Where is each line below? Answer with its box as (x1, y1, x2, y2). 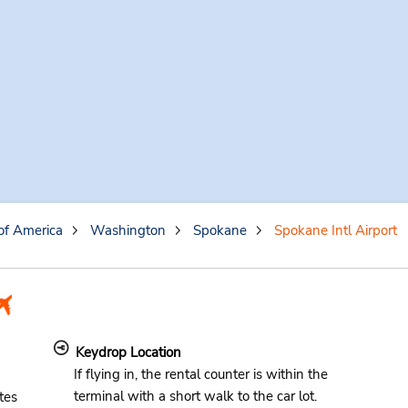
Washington (89, 221, 166, 240)
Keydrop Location (75, 343, 181, 362)
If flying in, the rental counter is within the (73, 365, 328, 383)
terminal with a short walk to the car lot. (73, 387, 317, 405)
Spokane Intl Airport (273, 221, 397, 240)
